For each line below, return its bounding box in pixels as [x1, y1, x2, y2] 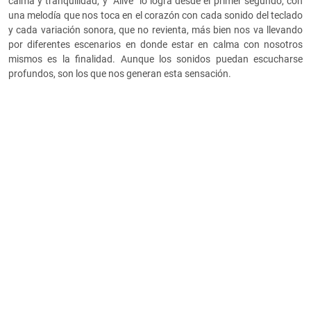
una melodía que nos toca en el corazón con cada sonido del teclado [8, 10, 303, 22]
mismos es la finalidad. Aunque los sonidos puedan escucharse [8, 53, 303, 65]
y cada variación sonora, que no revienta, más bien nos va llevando [8, 24, 303, 36]
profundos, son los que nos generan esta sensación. [8, 68, 231, 80]
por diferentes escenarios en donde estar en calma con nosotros [8, 39, 303, 51]
